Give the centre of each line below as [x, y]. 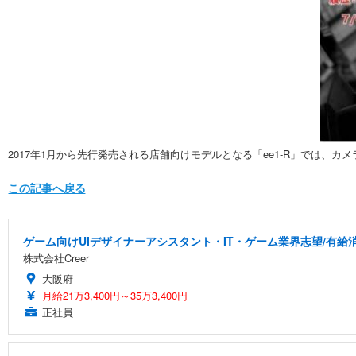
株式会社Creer [56, 258]
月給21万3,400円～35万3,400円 [115, 295]
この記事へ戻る [47, 188]
